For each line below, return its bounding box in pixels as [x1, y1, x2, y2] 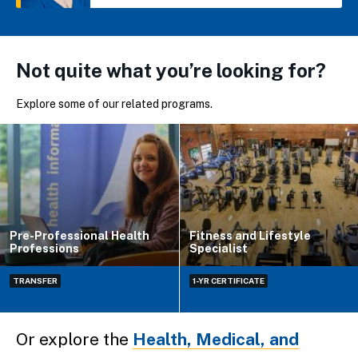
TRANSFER [13, 276, 58, 286]
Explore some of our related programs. [16, 97, 213, 110]
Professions [10, 242, 79, 256]
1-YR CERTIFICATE [192, 276, 265, 286]
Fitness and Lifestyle [189, 229, 311, 243]
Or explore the [16, 329, 133, 350]
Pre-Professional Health [10, 229, 149, 243]
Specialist [189, 242, 248, 256]
